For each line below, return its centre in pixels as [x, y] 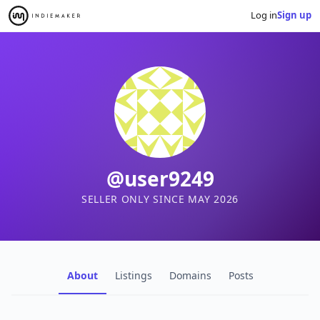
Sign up [294, 15]
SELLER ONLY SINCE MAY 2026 [160, 199]
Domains [190, 275]
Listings [133, 275]
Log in [264, 15]
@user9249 [160, 178]
